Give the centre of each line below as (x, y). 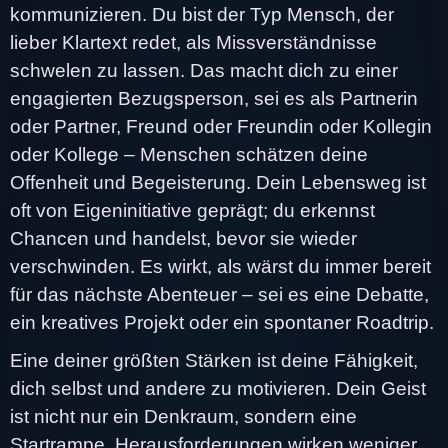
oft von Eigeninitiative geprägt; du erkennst (192, 210)
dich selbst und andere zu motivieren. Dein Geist (218, 388)
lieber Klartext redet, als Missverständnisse (193, 42)
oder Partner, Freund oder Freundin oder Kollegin (221, 126)
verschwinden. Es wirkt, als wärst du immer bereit (220, 266)
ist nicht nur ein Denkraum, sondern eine (183, 416)
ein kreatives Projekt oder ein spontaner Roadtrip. (222, 322)
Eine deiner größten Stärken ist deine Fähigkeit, (214, 360)
